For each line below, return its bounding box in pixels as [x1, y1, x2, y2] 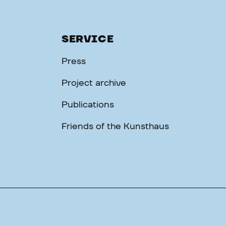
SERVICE [62, 34, 114, 44]
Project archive [62, 79, 126, 88]
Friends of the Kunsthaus [62, 122, 169, 131]
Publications [62, 100, 114, 109]
